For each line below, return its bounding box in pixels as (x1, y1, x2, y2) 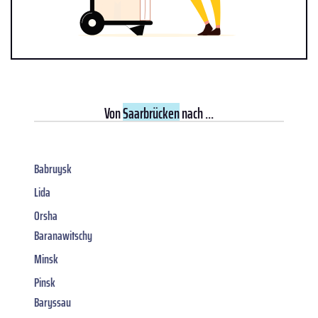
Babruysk (34, 158, 72, 179)
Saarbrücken (123, 101, 180, 125)
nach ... (180, 101, 214, 125)
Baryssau (34, 292, 71, 312)
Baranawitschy (34, 225, 92, 246)
